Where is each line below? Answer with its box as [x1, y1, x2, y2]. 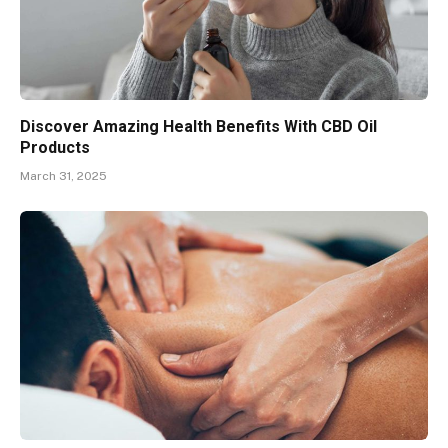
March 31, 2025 [20, 168, 107, 183]
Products [20, 137, 90, 157]
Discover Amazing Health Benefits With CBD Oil [20, 116, 377, 136]
